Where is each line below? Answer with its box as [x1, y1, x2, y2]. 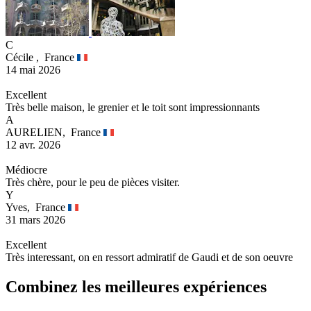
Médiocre [6, 164, 47, 176]
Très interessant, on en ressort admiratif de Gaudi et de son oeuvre [6, 251, 293, 264]
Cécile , [6, 51, 44, 64]
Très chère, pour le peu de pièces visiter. [6, 176, 180, 189]
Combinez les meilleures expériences [6, 278, 267, 296]
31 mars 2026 [6, 214, 65, 226]
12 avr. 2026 [6, 139, 60, 151]
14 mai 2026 [6, 64, 60, 76]
